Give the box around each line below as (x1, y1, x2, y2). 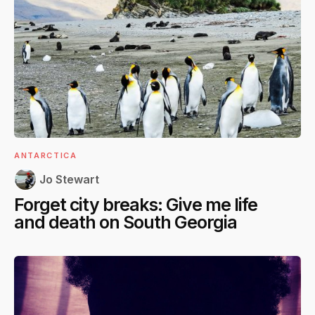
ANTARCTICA (14, 150, 77, 161)
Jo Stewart (39, 172, 99, 187)
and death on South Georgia (14, 212, 237, 233)
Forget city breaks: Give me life (14, 194, 257, 216)
